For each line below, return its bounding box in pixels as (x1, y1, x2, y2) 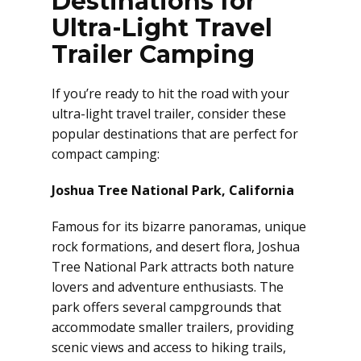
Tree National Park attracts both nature (52, 258, 294, 276)
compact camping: (52, 145, 160, 163)
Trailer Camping (52, 39, 255, 69)
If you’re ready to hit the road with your (52, 85, 289, 102)
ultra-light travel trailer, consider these (52, 105, 286, 122)
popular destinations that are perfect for (52, 125, 298, 143)
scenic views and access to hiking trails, (52, 338, 286, 356)
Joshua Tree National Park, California (52, 181, 294, 199)
